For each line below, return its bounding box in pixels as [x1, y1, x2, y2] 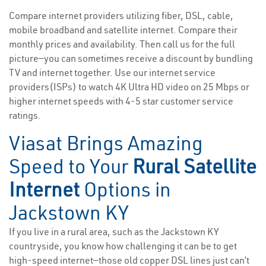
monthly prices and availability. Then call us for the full [9, 38, 235, 50]
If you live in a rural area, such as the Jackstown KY [9, 226, 219, 238]
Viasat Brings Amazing [9, 131, 203, 156]
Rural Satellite [132, 154, 256, 179]
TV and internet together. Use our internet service [9, 66, 216, 79]
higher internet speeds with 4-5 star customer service [9, 95, 233, 107]
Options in [80, 177, 171, 202]
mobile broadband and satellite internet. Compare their [9, 24, 237, 36]
